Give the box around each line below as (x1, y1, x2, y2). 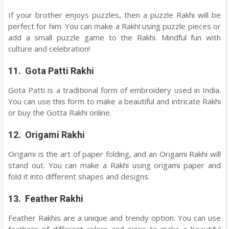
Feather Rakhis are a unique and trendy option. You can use (8, 213, 221, 223)
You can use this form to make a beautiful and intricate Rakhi (8, 96, 221, 106)
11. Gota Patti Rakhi (8, 65, 94, 76)
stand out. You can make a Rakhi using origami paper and (8, 160, 221, 170)
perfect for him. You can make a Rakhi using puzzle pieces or (8, 21, 221, 31)
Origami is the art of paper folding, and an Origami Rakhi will (8, 149, 221, 159)
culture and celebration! (8, 43, 90, 54)
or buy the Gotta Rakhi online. (8, 107, 111, 118)
